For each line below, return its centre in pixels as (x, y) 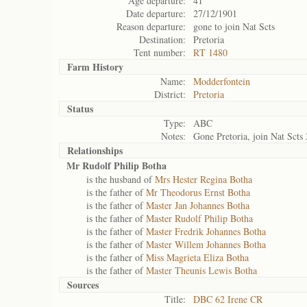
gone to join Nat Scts (234, 26)
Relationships (95, 150)
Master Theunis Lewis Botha (201, 270)
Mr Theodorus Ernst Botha (198, 192)
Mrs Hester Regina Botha (204, 179)
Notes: (173, 136)
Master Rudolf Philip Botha (199, 218)
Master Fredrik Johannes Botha (206, 231)
